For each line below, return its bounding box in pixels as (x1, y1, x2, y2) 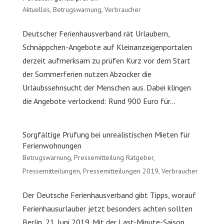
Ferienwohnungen (22, 140, 81, 150)
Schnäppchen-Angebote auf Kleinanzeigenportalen (22, 42, 192, 52)
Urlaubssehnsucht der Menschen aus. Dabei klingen (22, 82, 191, 92)
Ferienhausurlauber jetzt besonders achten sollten (22, 203, 192, 213)
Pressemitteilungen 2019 (82, 166, 158, 175)
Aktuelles (22, 5, 50, 14)
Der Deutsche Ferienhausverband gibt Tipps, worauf (22, 190, 196, 200)
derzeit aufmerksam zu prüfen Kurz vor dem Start (22, 55, 190, 65)
